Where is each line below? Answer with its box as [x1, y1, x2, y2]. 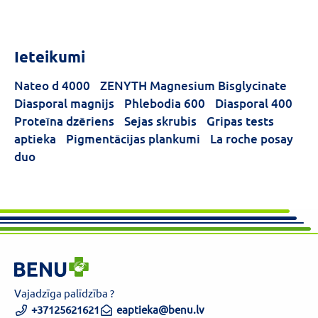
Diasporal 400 [215, 95, 292, 111]
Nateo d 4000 [14, 77, 90, 94]
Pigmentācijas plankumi [66, 131, 200, 147]
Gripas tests [207, 113, 274, 129]
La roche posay [210, 131, 293, 147]
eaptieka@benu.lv [116, 302, 204, 316]
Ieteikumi [14, 47, 85, 66]
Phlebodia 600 [124, 95, 205, 111]
